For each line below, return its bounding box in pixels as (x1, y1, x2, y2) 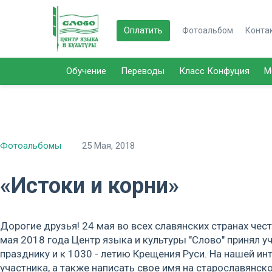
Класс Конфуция (179, 66, 250, 76)
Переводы (121, 66, 165, 76)
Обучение (66, 66, 106, 76)
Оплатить (124, 25, 163, 36)
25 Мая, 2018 (82, 140, 135, 151)
